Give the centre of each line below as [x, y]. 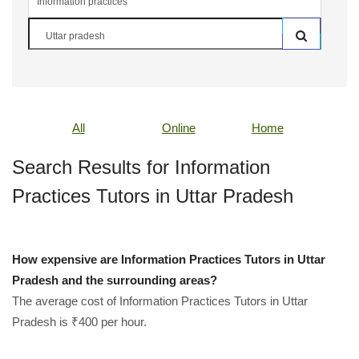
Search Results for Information [141, 167]
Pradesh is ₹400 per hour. [79, 322]
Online [178, 128]
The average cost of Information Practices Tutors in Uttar [160, 301]
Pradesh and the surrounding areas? [115, 280]
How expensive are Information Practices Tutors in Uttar [169, 259]
